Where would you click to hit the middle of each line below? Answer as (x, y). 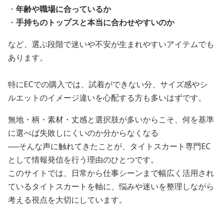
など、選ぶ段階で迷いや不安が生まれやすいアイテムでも (111, 44)
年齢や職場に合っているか (63, 9)
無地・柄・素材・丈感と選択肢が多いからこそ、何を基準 (111, 119)
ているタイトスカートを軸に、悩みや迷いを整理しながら (111, 186)
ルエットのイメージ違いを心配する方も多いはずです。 (107, 98)
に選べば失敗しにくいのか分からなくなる (83, 133)
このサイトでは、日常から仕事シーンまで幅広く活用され (111, 173)
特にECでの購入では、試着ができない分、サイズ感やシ (108, 84)
